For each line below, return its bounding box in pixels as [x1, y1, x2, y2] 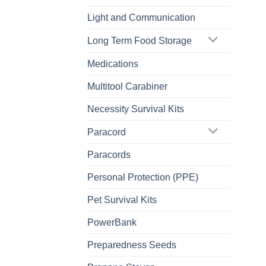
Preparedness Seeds [87, 240, 176, 251]
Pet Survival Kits [87, 195, 157, 205]
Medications [87, 58, 138, 69]
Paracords [87, 150, 131, 160]
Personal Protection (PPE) [87, 172, 198, 183]
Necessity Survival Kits [87, 103, 184, 114]
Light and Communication [87, 12, 195, 23]
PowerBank [87, 217, 137, 228]
